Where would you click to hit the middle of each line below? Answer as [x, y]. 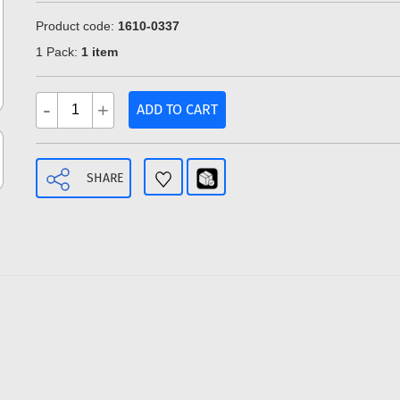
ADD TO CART [178, 110]
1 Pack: [59, 52]
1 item [100, 52]
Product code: [77, 26]
